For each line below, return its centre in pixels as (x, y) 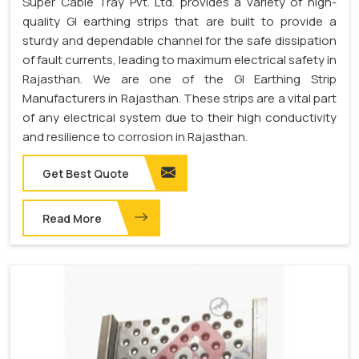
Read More (72, 219)
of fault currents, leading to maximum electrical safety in (179, 60)
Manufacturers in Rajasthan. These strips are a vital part (179, 99)
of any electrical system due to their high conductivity (179, 118)
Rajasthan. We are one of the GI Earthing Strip (179, 79)
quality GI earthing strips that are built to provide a (179, 22)
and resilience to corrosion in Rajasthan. (135, 137)
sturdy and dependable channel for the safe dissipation (179, 41)
